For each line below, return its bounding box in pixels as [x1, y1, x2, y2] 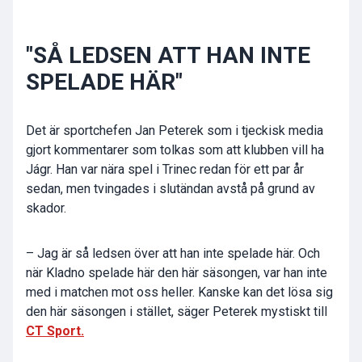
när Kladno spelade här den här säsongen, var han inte [26, 265, 327, 281]
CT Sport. [26, 323, 84, 339]
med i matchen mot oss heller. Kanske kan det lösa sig [26, 284, 333, 301]
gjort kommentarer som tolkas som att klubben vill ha [26, 142, 324, 158]
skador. [26, 200, 66, 217]
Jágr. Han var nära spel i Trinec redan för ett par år [26, 162, 304, 178]
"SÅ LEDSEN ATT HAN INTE [26, 42, 310, 69]
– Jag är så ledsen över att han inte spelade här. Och [26, 246, 320, 262]
